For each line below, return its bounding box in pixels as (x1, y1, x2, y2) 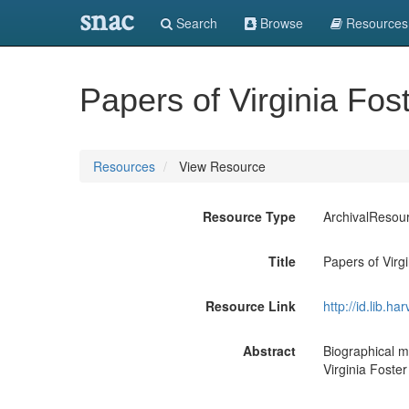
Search (173, 14, 217, 32)
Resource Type (202, 207, 296, 225)
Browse (257, 14, 303, 32)
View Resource (175, 157, 266, 175)
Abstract (242, 341, 296, 360)
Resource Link (204, 297, 296, 315)
